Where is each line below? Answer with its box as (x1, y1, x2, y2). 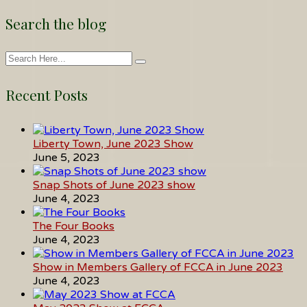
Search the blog (5, 13, 106, 33)
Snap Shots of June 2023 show (33, 178, 195, 193)
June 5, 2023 (33, 151, 100, 165)
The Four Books (33, 219, 114, 234)
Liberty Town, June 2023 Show (33, 137, 193, 151)
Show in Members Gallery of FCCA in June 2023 (33, 260, 283, 275)
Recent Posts (5, 85, 88, 105)
